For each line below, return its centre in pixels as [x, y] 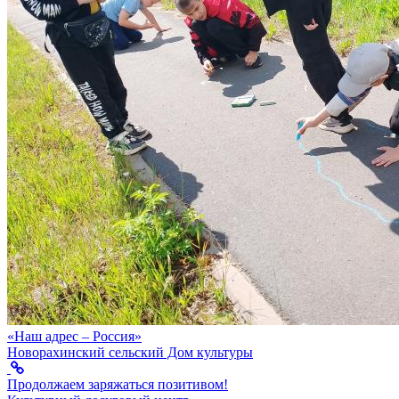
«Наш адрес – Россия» [74, 337]
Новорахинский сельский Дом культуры [130, 353]
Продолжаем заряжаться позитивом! [118, 385]
